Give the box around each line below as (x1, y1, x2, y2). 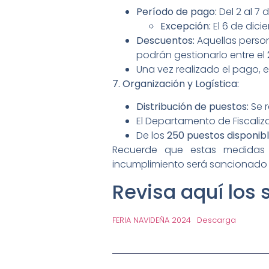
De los (136, 128, 167, 143)
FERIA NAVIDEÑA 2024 (112, 214, 191, 225)
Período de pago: (136, 4, 217, 19)
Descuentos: (136, 33, 195, 47)
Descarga (196, 214, 236, 225)
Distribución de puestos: (136, 100, 249, 114)
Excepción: (160, 19, 211, 33)
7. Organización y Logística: (112, 76, 239, 91)
